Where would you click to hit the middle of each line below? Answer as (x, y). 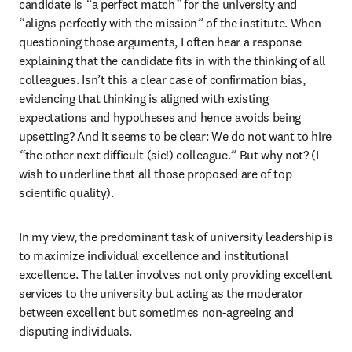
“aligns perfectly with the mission (108, 23)
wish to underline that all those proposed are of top (156, 174)
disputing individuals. (75, 331)
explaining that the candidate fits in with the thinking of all (173, 60)
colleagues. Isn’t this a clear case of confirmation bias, (162, 79)
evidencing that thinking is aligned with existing (144, 98)
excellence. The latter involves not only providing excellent (176, 274)
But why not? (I (277, 155)
